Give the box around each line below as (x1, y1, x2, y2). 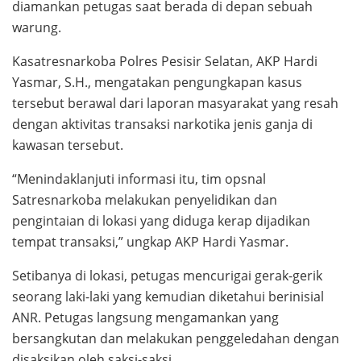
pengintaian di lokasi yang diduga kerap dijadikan (12, 212, 310, 230)
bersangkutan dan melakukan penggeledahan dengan (12, 330, 339, 348)
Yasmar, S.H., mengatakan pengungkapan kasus (12, 73, 302, 92)
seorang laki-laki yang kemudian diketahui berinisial (12, 288, 324, 306)
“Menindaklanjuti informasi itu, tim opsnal (12, 170, 266, 189)
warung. (12, 19, 61, 37)
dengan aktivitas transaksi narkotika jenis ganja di (12, 115, 313, 134)
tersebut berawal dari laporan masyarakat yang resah (12, 94, 338, 113)
